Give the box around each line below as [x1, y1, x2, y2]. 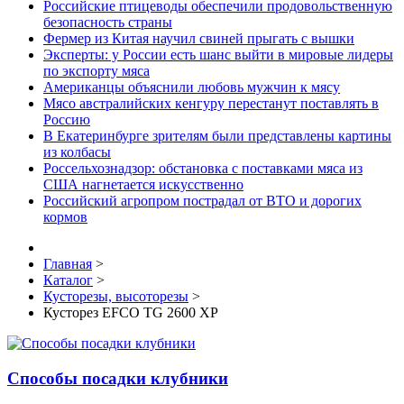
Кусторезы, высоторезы [43, 289, 188, 305]
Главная [43, 256, 92, 272]
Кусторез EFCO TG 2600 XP [43, 305, 218, 321]
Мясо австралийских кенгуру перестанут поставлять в [43, 96, 379, 112]
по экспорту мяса [43, 63, 150, 79]
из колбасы [43, 144, 111, 161]
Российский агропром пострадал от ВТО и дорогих [43, 193, 362, 209]
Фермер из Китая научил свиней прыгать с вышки [43, 31, 354, 47]
